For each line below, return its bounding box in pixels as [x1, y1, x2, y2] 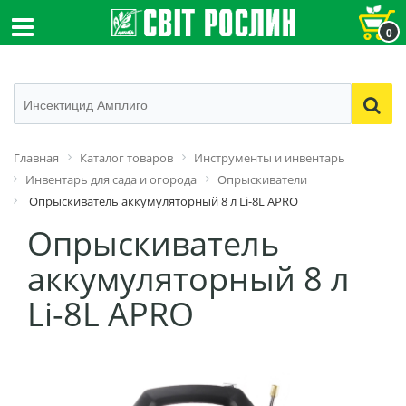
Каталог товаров [80, 150, 173, 166]
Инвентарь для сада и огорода [25, 171, 197, 188]
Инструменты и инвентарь [194, 150, 345, 166]
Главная [14, 150, 59, 166]
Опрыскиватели [217, 171, 307, 188]
